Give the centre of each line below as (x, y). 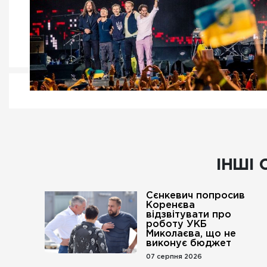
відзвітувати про (189, 215)
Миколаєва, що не (191, 234)
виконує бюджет (189, 243)
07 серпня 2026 (174, 257)
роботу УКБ (177, 224)
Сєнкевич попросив (196, 196)
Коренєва (171, 205)
